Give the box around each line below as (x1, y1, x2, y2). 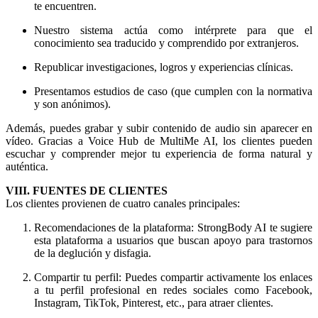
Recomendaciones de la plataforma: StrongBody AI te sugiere (34, 221, 312, 234)
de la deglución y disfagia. (34, 247, 151, 260)
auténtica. (6, 160, 48, 173)
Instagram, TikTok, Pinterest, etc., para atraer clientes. (34, 297, 273, 309)
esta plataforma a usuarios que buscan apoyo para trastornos (34, 234, 312, 247)
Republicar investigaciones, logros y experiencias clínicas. (34, 61, 293, 74)
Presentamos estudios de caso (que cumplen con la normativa (34, 85, 312, 98)
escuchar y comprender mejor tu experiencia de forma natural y (6, 148, 312, 160)
